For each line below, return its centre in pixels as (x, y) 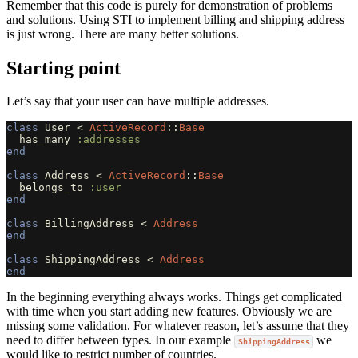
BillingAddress (89, 224)
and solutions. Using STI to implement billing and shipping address (175, 19)
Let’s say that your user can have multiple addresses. (138, 101)
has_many (45, 140)
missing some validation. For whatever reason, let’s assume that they (178, 326)
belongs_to (51, 188)
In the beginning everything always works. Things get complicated (174, 297)
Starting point (64, 68)
